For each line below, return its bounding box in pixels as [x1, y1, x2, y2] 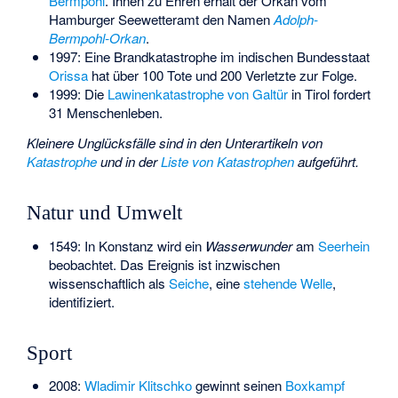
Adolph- [273, 9, 318, 28]
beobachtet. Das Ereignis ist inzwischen [48, 254, 280, 274]
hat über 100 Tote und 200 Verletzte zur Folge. [87, 65, 357, 84]
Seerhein [317, 235, 370, 255]
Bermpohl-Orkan [48, 28, 146, 47]
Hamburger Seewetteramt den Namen [48, 9, 274, 28]
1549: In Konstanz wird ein [48, 235, 205, 255]
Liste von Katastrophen [161, 152, 295, 171]
